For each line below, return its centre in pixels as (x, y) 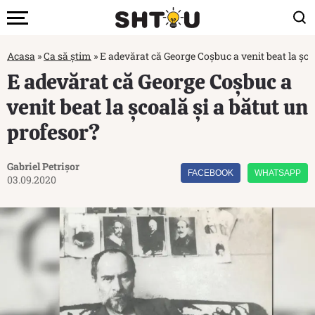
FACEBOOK (211, 173)
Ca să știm (67, 56)
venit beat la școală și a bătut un (157, 107)
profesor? (53, 133)
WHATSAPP (278, 173)
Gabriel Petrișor (43, 166)
